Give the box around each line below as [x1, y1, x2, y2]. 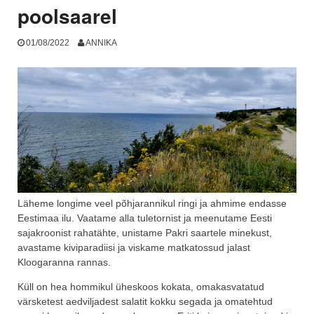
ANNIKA [85, 37, 117, 48]
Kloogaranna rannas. [18, 256, 111, 268]
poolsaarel [18, 1, 117, 31]
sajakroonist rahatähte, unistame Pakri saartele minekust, [18, 226, 272, 238]
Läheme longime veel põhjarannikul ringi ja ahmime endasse [18, 197, 287, 209]
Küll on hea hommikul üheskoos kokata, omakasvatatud [18, 280, 264, 292]
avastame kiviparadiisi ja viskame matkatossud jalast [18, 241, 250, 253]
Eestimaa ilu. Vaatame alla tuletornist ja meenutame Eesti [18, 212, 272, 224]
